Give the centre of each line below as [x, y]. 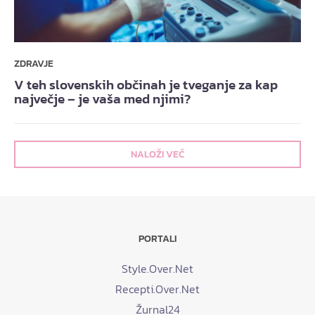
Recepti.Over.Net [157, 289]
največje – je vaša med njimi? [102, 99]
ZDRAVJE [34, 64]
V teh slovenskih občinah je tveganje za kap [146, 85]
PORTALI [157, 239]
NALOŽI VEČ [157, 155]
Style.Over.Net [157, 269]
